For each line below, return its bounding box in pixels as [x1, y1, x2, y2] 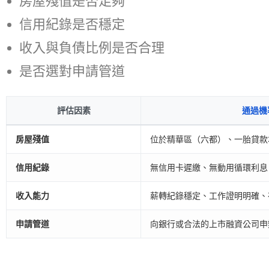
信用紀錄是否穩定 [19, 17, 125, 32]
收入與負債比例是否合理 [19, 40, 165, 56]
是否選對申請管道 [19, 64, 125, 79]
